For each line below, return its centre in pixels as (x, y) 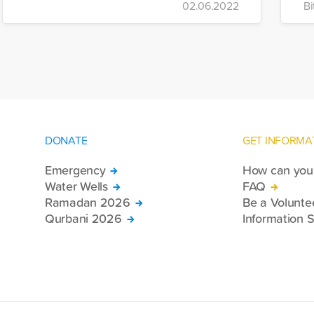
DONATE (66, 140)
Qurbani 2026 (83, 218)
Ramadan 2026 (88, 202)
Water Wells (76, 185)
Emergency (75, 169)
